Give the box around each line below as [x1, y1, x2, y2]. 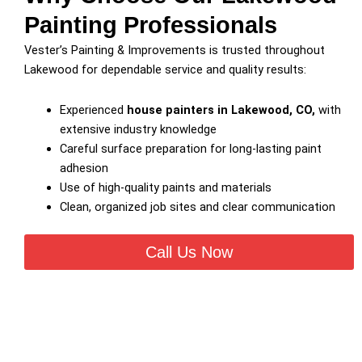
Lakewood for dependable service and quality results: [24, 62, 306, 78]
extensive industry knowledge [59, 121, 217, 137]
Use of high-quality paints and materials [59, 179, 271, 195]
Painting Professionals [24, 12, 277, 39]
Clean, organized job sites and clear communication [59, 199, 335, 214]
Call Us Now [145, 242, 233, 261]
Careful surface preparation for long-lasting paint [59, 141, 322, 156]
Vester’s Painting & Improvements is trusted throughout [24, 43, 325, 58]
